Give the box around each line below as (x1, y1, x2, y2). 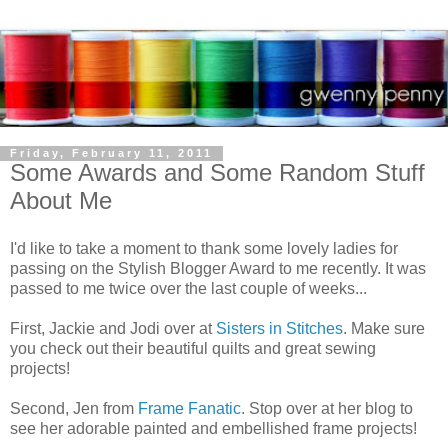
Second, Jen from (10, 400, 138, 418)
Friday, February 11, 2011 (10, 147, 213, 160)
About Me (10, 187, 112, 215)
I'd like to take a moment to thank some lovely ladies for (10, 240, 398, 258)
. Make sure (343, 320, 425, 338)
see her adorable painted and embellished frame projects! (10, 420, 417, 438)
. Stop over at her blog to (241, 400, 413, 418)
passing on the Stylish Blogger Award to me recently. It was (10, 260, 426, 278)
